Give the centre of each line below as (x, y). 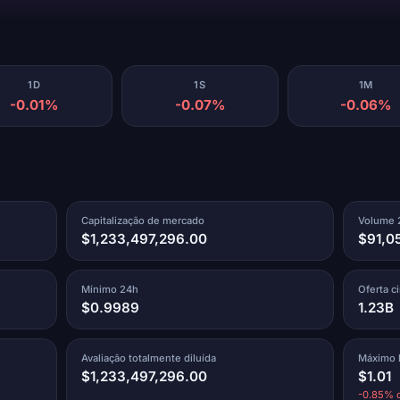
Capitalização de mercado (143, 220)
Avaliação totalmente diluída (149, 358)
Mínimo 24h (110, 289)
